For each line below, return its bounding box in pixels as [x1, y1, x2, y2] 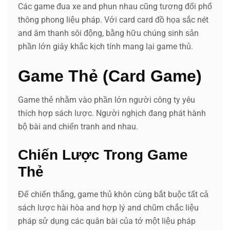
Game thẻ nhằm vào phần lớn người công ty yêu [18, 94, 195, 105]
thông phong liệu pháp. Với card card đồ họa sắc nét [18, 14, 208, 25]
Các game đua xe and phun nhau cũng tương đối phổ [18, 1, 212, 11]
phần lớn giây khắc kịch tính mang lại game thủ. [18, 41, 193, 51]
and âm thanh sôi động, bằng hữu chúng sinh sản [18, 28, 199, 38]
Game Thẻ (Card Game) [18, 66, 202, 85]
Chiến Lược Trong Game [18, 146, 188, 163]
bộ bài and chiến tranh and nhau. [18, 121, 138, 131]
